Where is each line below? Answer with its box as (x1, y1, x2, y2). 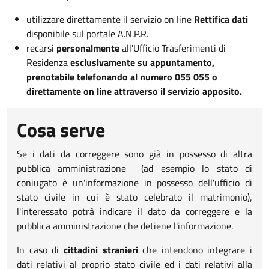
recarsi (26, 40, 56, 55)
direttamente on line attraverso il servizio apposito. (26, 83, 242, 98)
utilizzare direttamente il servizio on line (26, 11, 194, 26)
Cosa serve (17, 115, 105, 144)
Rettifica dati (194, 11, 248, 26)
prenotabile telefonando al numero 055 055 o (26, 69, 217, 84)
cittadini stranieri (63, 242, 138, 257)
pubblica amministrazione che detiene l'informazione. (17, 218, 233, 233)
